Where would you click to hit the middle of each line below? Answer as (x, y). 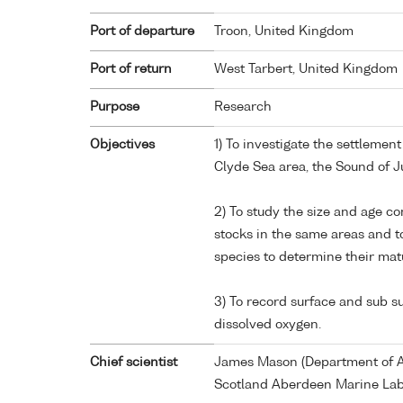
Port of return (131, 70)
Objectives (122, 145)
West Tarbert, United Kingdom (306, 70)
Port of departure (142, 32)
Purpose (115, 107)
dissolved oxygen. (268, 325)
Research (243, 107)
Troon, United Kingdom (284, 32)
